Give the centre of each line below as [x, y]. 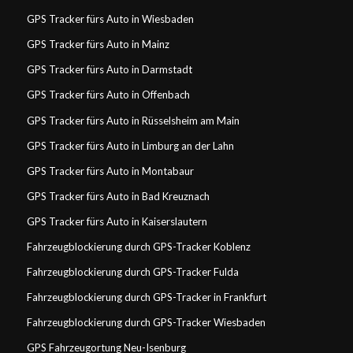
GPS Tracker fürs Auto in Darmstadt [109, 70]
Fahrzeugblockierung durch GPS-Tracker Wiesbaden [146, 322]
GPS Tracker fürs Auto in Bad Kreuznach [118, 196]
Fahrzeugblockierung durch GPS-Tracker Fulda [132, 271]
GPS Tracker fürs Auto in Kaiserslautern [117, 221]
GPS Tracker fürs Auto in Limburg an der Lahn [130, 145]
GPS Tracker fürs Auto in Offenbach [108, 95]
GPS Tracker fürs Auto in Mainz [98, 45]
